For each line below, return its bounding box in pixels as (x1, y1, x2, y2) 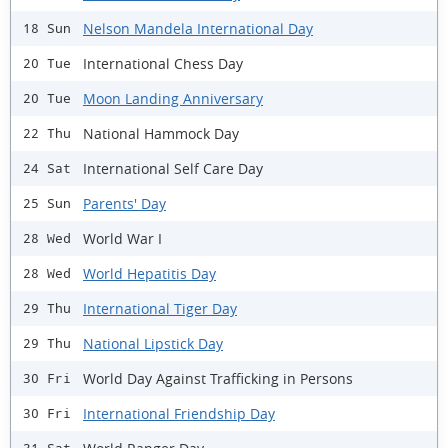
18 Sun (23, 21, 71, 37)
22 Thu (23, 126, 71, 142)
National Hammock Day (83, 123, 239, 143)
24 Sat (23, 161, 71, 177)
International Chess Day (83, 53, 243, 73)
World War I (83, 228, 162, 248)
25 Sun (23, 196, 71, 212)
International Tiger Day (83, 298, 237, 318)
